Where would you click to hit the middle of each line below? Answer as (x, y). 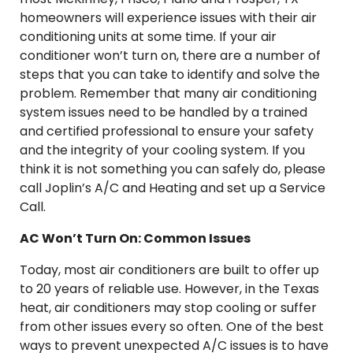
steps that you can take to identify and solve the (170, 74)
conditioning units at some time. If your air (148, 37)
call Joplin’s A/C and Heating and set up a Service (173, 188)
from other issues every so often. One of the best (172, 327)
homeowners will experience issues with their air (168, 18)
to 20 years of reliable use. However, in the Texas (169, 289)
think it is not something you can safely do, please (173, 169)
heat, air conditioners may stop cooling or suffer (168, 308)
